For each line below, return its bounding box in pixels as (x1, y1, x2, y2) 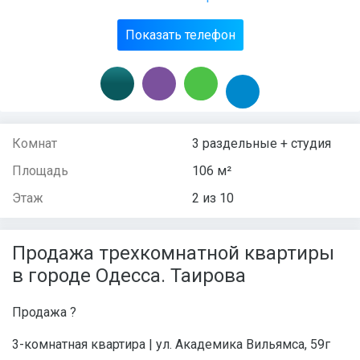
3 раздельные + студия (192, 136, 331, 152)
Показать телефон (125, 27, 235, 43)
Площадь (12, 163, 68, 179)
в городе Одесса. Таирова (12, 264, 246, 288)
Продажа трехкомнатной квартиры (12, 242, 334, 265)
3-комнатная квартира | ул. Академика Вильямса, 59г (12, 336, 330, 352)
